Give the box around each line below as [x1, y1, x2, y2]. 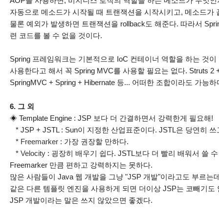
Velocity [21, 149, 45, 157]
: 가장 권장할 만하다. [60, 137, 129, 146]
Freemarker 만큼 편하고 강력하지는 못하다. [10, 161, 153, 169]
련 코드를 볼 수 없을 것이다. [10, 31, 102, 40]
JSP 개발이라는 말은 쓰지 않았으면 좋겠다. [10, 196, 153, 204]
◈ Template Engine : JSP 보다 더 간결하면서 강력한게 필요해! [10, 114, 213, 122]
